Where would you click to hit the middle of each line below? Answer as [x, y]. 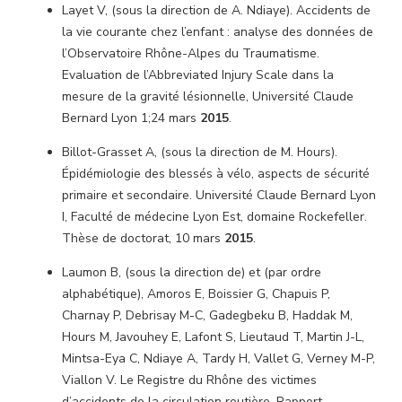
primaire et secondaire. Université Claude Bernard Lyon [219, 195]
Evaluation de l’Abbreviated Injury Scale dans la [198, 75]
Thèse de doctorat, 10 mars [143, 238]
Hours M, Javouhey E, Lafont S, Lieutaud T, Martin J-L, [213, 337]
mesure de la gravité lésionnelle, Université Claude [208, 96]
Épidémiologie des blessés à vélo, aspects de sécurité [216, 174]
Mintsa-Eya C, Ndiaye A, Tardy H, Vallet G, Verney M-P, [218, 358]
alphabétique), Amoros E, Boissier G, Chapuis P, [196, 294]
